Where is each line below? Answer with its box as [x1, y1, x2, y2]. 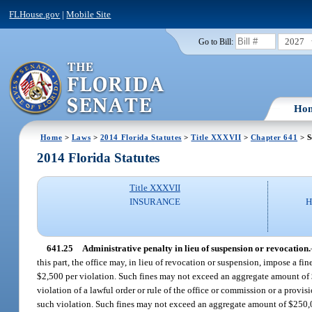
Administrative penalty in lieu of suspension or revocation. [81, 242, 311, 253]
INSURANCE [129, 196, 180, 208]
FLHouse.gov [9, 8, 61, 19]
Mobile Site [66, 8, 111, 19]
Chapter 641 [250, 132, 298, 141]
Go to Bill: [198, 37, 233, 46]
